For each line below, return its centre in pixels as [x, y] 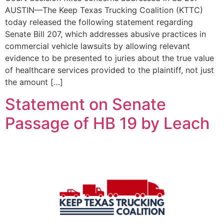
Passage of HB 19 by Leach [107, 123]
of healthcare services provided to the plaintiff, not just [109, 70]
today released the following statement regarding [99, 22]
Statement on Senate [85, 104]
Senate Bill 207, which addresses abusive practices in [105, 34]
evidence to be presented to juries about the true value [109, 58]
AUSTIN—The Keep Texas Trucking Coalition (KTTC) [104, 10]
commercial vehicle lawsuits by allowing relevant [97, 46]
